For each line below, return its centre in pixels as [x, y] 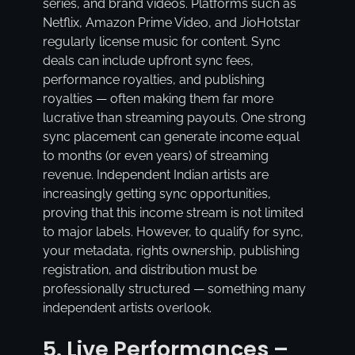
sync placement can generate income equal [171, 137]
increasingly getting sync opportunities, [157, 194]
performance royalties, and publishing [153, 80]
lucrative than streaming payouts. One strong [174, 118]
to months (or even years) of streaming [155, 156]
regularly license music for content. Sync [161, 42]
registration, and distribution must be [149, 270]
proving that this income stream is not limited [173, 213]
